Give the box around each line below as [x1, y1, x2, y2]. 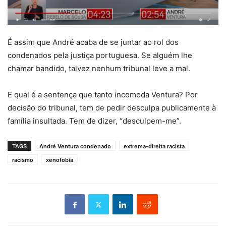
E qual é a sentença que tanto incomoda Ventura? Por [8, 90, 198, 100]
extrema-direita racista [124, 143, 185, 150]
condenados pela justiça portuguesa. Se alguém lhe [8, 50, 192, 61]
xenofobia [46, 156, 73, 164]
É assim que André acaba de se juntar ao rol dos [8, 37, 179, 47]
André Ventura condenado [39, 143, 111, 150]
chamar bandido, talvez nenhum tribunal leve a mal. [8, 64, 190, 74]
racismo [12, 156, 33, 164]
